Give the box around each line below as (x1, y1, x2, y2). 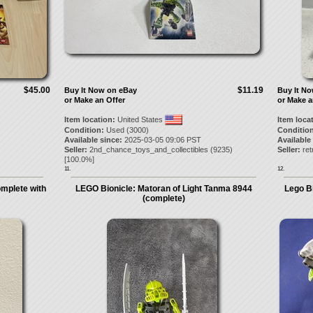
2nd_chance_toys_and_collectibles (89, 145, 208, 154)
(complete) (142, 194, 185, 203)
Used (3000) (103, 126, 149, 134)
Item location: (64, 115, 115, 124)
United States (115, 115, 165, 124)
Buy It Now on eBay (64, 86, 137, 94)
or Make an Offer (64, 96, 125, 104)
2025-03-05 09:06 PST (122, 136, 201, 144)
